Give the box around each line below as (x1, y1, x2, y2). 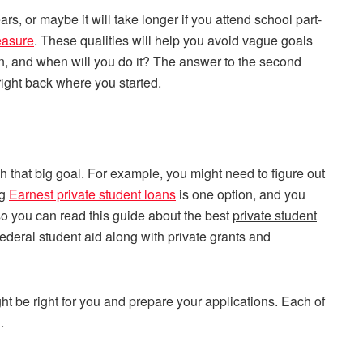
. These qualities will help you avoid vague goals (34, 31, 313, 50)
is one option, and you (176, 184, 305, 203)
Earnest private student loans (9, 184, 176, 203)
